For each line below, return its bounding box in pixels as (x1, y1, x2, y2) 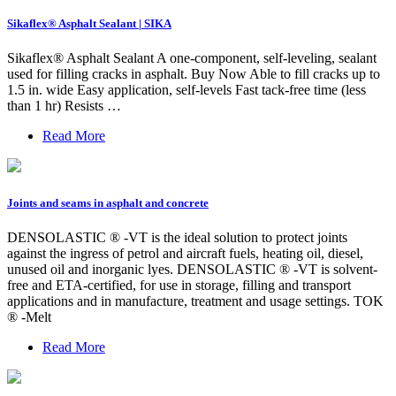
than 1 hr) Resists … (7, 98, 121, 114)
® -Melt (7, 308, 51, 324)
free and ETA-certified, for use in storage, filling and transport (7, 277, 351, 293)
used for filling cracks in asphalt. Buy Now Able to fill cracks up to (7, 66, 380, 82)
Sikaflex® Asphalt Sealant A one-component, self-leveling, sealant (7, 50, 377, 66)
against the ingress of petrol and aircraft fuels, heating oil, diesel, (7, 245, 363, 261)
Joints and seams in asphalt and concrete (7, 195, 209, 209)
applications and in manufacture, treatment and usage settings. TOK (7, 293, 384, 308)
